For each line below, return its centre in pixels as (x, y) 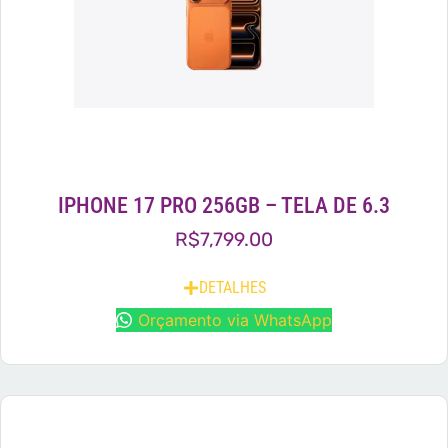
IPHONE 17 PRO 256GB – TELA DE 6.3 (224, 204)
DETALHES (232, 288)
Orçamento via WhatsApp (235, 320)
